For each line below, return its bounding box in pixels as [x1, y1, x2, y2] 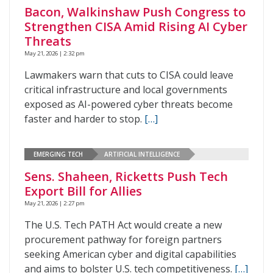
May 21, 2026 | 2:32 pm [24, 49, 85, 57]
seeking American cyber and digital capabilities [24, 247, 236, 261]
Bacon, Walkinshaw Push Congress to [24, 4, 246, 20]
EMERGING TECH [34, 149, 83, 158]
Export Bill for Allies [24, 183, 142, 199]
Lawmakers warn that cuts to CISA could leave [24, 68, 233, 82]
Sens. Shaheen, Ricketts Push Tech [24, 168, 228, 185]
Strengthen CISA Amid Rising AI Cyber [24, 18, 247, 35]
